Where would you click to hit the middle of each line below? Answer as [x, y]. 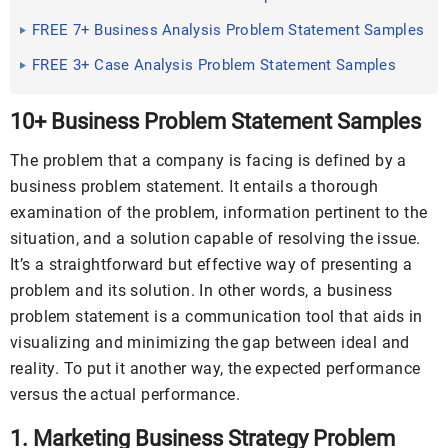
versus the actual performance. [125, 394]
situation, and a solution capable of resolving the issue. [215, 238]
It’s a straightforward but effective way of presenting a [211, 264]
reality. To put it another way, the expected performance [215, 368]
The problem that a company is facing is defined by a [208, 160]
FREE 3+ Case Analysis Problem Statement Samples [214, 65]
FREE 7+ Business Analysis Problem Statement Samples [228, 30]
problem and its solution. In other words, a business [201, 290]
